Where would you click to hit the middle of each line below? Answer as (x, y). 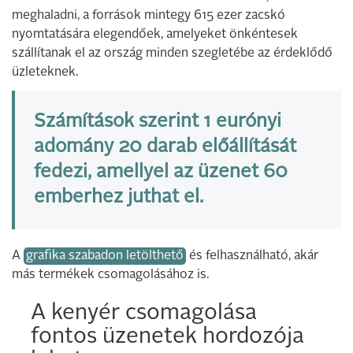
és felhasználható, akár (252, 256)
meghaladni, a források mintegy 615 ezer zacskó (149, 15)
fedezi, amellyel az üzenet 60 (161, 172)
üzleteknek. (45, 72)
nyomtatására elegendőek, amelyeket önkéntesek (155, 34)
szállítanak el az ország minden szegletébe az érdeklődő (172, 53)
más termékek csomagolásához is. (110, 275)
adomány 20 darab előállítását (165, 147)
